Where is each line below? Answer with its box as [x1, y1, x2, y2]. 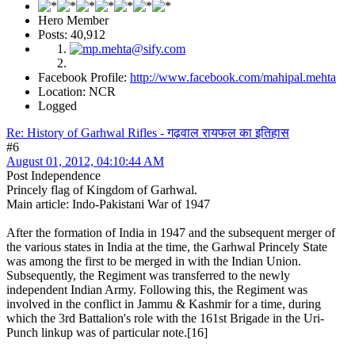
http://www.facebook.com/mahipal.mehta [130, 71, 336, 85]
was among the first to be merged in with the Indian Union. [6, 254, 301, 269]
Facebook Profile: [38, 71, 130, 85]
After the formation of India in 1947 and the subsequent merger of [6, 226, 335, 240]
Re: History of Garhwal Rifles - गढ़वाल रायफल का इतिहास [6, 126, 289, 140]
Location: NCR [38, 85, 116, 99]
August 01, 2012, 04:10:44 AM [6, 155, 164, 169]
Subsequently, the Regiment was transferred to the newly [6, 269, 290, 283]
